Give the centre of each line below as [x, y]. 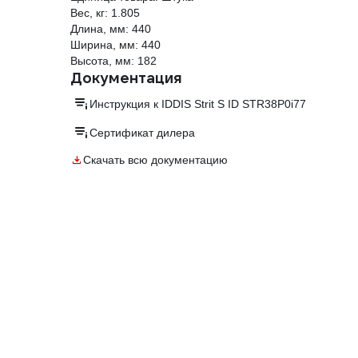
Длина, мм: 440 [111, 29]
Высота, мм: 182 [113, 61]
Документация [126, 78]
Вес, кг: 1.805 [105, 13]
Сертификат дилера [142, 133]
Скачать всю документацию [155, 160]
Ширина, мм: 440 [115, 45]
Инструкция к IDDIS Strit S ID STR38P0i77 [198, 104]
